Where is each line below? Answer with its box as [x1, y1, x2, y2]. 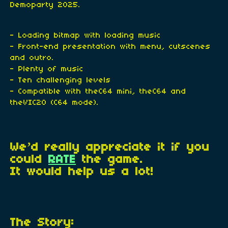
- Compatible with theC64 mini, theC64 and [10, 87, 186, 96]
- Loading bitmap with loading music [10, 31, 161, 40]
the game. [76, 153, 143, 166]
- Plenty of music [10, 65, 83, 73]
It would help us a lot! [10, 165, 154, 178]
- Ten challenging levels [10, 76, 111, 84]
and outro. [10, 53, 54, 62]
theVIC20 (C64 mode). [10, 98, 99, 107]
